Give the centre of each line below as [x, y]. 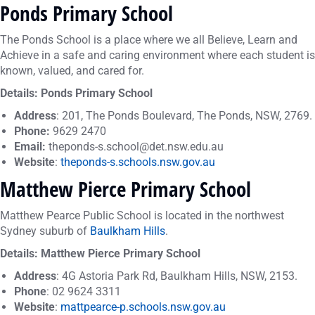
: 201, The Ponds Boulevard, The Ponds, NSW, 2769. [184, 116]
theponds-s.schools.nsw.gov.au [138, 162]
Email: [31, 147]
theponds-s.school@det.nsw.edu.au [136, 147]
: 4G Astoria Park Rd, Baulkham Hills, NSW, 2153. [177, 276]
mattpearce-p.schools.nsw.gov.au [143, 307]
